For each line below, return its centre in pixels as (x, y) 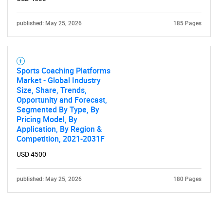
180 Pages (187, 179)
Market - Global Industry (59, 80)
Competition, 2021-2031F (61, 139)
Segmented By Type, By (58, 109)
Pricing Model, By (47, 119)
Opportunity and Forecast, (62, 100)
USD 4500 (31, 154)
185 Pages (187, 23)
